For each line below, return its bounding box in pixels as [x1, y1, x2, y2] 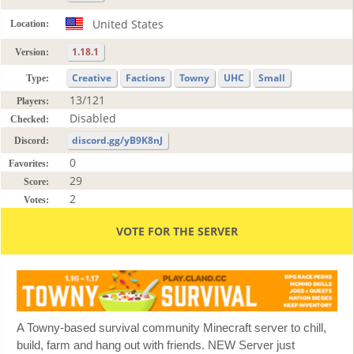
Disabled [70, 110, 116, 126]
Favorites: [9, 157, 49, 169]
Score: [24, 175, 49, 187]
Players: [17, 95, 49, 107]
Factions [126, 70, 165, 85]
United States [92, 16, 164, 32]
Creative [72, 70, 111, 85]
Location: [10, 17, 49, 29]
